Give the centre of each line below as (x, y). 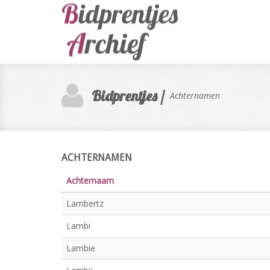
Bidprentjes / (128, 96)
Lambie (81, 248)
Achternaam (90, 181)
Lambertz (85, 203)
